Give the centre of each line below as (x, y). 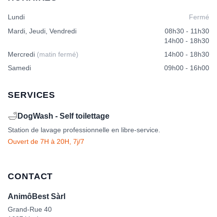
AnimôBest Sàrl (37, 196)
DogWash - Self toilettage (63, 116)
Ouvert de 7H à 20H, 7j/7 (46, 141)
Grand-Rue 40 (30, 209)
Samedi (19, 68)
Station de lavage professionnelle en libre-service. (84, 130)
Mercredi (22, 54)
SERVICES (32, 95)
